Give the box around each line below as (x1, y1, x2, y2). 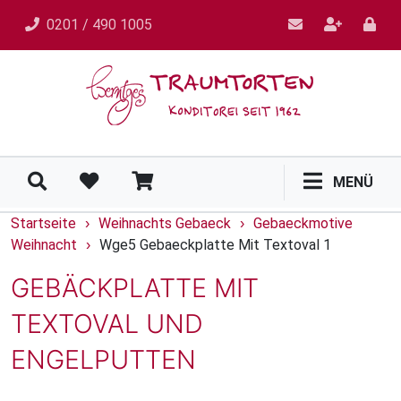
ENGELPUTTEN (11, 344, 196, 375)
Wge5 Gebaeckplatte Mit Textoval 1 (99, 236, 331, 253)
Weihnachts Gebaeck (98, 215, 231, 232)
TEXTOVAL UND (11, 308, 203, 339)
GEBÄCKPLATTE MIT (11, 272, 259, 303)
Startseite (11, 215, 76, 232)
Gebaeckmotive (253, 215, 353, 232)
